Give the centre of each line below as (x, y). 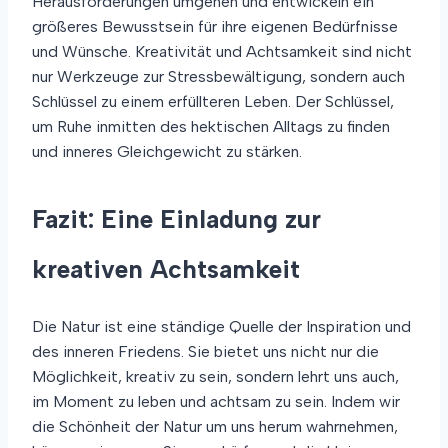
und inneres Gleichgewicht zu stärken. (167, 151)
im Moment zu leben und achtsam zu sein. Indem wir (216, 402)
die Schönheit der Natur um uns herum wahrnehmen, (215, 427)
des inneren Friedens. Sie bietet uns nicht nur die (205, 352)
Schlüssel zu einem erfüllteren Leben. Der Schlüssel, (213, 101)
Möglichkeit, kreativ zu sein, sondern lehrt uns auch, (215, 377)
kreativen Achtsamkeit (166, 268)
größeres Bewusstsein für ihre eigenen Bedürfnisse (215, 26)
